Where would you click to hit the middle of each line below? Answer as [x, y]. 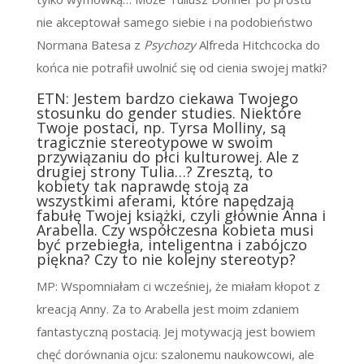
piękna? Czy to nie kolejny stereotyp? [166, 260]
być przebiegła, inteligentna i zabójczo [171, 245]
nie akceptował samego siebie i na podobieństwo [174, 22]
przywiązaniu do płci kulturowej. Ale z [167, 157]
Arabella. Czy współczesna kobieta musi [175, 230]
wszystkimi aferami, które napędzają [165, 201]
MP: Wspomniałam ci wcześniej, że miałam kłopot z [178, 286]
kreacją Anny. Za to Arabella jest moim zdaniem [167, 309]
